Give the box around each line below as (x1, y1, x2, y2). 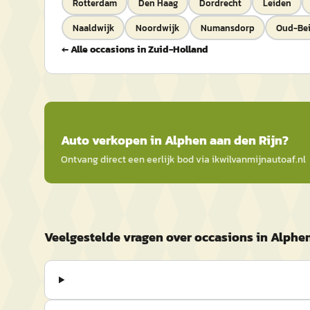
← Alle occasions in (62, 42, 146, 57)
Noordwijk (135, 21, 179, 35)
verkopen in (89, 131, 165, 149)
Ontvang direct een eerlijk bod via (61, 152, 212, 167)
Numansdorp (200, 21, 255, 35)
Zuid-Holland (148, 42, 208, 57)
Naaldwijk (72, 21, 114, 35)
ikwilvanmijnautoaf (212, 152, 295, 167)
